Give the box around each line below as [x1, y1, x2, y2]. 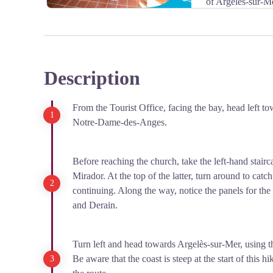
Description [44, 67, 140, 89]
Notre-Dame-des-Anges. [73, 117, 172, 127]
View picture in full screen [118, 76, 220, 87]
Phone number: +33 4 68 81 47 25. [62, 11, 196, 21]
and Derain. [73, 200, 122, 210]
